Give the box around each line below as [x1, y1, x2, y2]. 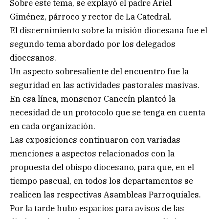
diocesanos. [10, 52, 56, 63]
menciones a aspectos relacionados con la [10, 148, 175, 159]
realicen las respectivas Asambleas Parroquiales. [10, 189, 201, 200]
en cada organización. [10, 120, 95, 131]
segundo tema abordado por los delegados [10, 38, 175, 49]
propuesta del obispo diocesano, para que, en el [10, 161, 194, 173]
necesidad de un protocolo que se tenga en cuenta [10, 107, 205, 118]
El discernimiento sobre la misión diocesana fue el [10, 24, 207, 36]
